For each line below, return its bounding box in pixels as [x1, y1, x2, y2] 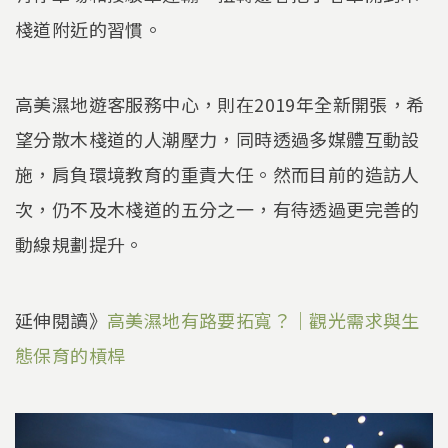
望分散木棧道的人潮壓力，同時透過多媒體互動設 [15, 126, 420, 153]
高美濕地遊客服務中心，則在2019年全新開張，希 [15, 91, 425, 118]
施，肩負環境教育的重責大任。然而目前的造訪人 [15, 161, 420, 188]
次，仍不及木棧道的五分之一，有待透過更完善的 [15, 196, 420, 223]
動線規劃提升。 [15, 231, 144, 258]
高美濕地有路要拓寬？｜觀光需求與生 [107, 306, 420, 333]
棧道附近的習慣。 [15, 15, 163, 42]
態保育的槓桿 [15, 341, 126, 368]
